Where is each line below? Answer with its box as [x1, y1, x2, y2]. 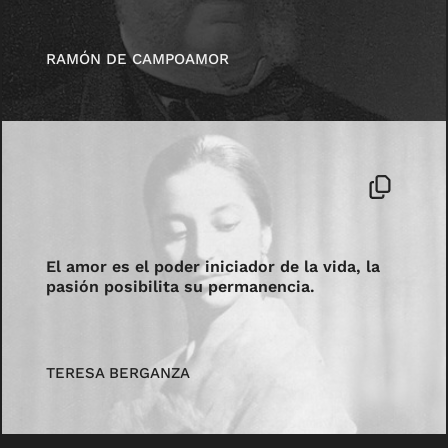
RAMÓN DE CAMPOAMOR [46, 50, 230, 69]
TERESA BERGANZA [46, 363, 191, 382]
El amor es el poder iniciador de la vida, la [46, 257, 381, 277]
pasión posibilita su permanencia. [46, 277, 316, 297]
